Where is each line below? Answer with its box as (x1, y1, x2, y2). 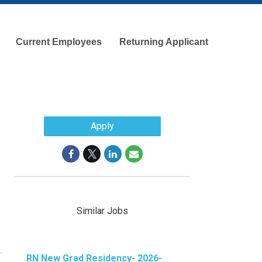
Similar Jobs (77, 205, 129, 216)
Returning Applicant (119, 37, 208, 47)
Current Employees (16, 37, 102, 47)
